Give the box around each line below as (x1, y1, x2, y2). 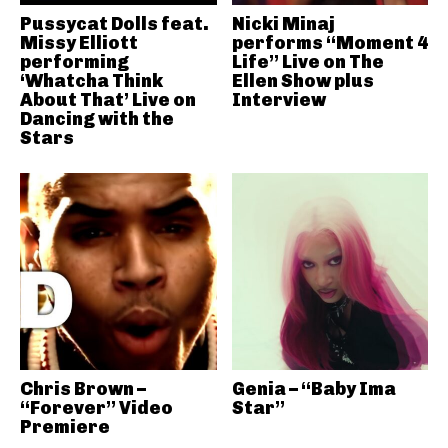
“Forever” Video (20, 396, 173, 419)
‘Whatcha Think (20, 70, 163, 92)
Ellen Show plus (231, 70, 374, 92)
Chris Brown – (20, 377, 146, 400)
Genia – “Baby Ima (231, 377, 396, 400)
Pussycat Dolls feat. (20, 13, 209, 35)
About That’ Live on (20, 89, 196, 111)
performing (20, 51, 129, 73)
